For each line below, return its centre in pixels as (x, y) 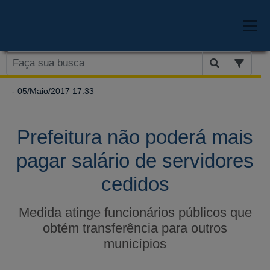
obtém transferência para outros (135, 228)
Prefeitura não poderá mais (135, 137)
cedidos (135, 184)
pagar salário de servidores (135, 160)
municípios (135, 243)
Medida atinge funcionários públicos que (135, 212)
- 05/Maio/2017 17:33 (52, 91)
